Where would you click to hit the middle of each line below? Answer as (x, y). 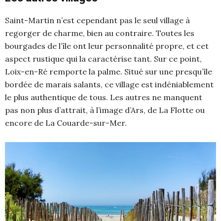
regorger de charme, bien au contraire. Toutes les (100, 33)
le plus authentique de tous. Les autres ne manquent (104, 97)
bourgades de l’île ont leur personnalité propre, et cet (107, 46)
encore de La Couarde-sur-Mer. (66, 123)
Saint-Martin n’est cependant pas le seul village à (97, 20)
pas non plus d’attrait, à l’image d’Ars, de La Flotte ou (105, 110)
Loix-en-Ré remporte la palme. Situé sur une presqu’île (109, 72)
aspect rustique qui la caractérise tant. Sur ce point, (103, 59)
